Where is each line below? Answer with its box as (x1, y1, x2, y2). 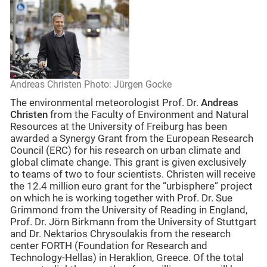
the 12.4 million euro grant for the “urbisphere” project (10, 181, 253, 193)
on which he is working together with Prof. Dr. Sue (10, 193, 232, 204)
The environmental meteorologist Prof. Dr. (10, 97, 201, 109)
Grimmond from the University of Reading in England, (10, 204, 247, 216)
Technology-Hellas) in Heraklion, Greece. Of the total (10, 252, 244, 264)
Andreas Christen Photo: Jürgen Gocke (10, 79, 172, 91)
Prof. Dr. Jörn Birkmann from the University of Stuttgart (10, 216, 257, 228)
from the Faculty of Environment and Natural (48, 109, 249, 121)
